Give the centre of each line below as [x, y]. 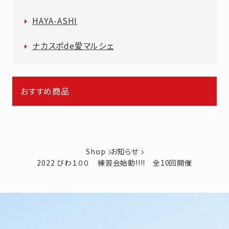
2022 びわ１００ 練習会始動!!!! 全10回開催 [114, 162]
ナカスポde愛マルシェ [73, 45]
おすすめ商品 [45, 91]
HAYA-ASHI [55, 20]
